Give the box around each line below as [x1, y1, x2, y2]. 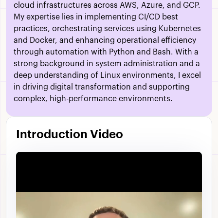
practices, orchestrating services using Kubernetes [14, 25, 201, 33]
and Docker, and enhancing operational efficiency [14, 36, 196, 45]
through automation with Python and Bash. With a [14, 48, 199, 56]
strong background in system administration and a [14, 60, 200, 68]
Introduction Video [16, 128, 123, 141]
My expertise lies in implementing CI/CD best [14, 13, 178, 21]
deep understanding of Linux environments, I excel [14, 72, 201, 80]
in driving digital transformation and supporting [14, 83, 190, 91]
